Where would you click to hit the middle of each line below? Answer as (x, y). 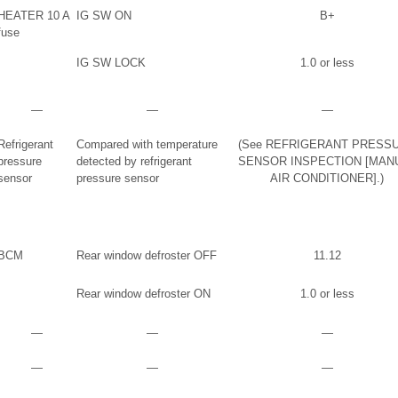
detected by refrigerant (134, 161)
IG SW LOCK (111, 63)
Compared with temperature (147, 144)
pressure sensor (118, 178)
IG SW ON (104, 16)
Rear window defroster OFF (147, 255)
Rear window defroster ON (143, 294)
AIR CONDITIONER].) (327, 178)
